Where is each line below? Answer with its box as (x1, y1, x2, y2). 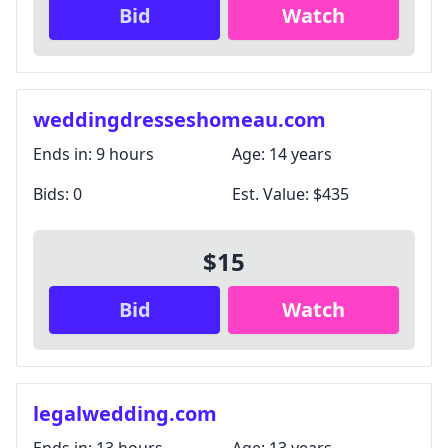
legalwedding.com (33, 400, 217, 427)
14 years (269, 143, 332, 165)
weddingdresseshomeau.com (33, 106, 326, 133)
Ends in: (33, 143, 96, 165)
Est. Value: (232, 183, 313, 205)
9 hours (96, 143, 154, 165)
